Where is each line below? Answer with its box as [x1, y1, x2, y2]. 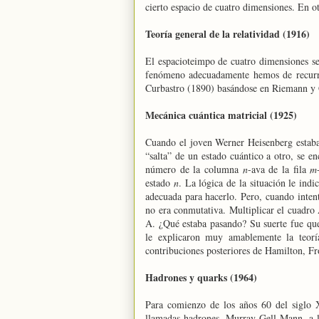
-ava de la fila [247, 162, 310, 176]
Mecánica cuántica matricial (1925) [145, 108, 297, 122]
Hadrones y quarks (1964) [145, 270, 257, 285]
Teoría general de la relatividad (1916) [145, 26, 310, 41]
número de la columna [145, 162, 243, 176]
